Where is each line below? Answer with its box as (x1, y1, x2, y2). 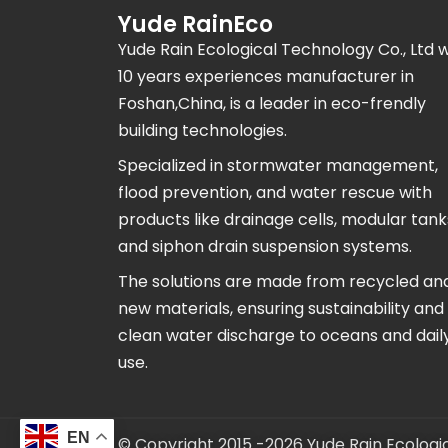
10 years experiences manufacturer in (117, 65, 414, 89)
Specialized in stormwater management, (117, 154, 438, 178)
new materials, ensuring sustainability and (117, 297, 444, 321)
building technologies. (117, 119, 287, 143)
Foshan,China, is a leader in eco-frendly (117, 92, 426, 116)
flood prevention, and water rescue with (117, 181, 432, 205)
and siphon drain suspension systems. (117, 235, 412, 259)
